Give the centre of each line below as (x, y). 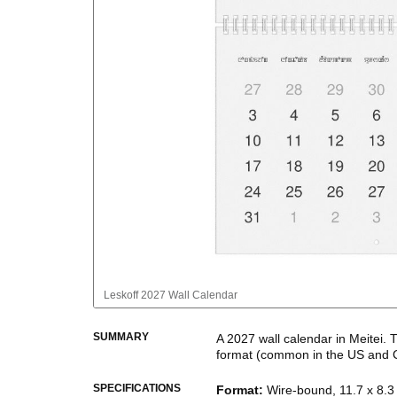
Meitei (366, 339)
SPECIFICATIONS (137, 388)
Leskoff (121, 295)
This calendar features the (290, 383)
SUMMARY (121, 337)
